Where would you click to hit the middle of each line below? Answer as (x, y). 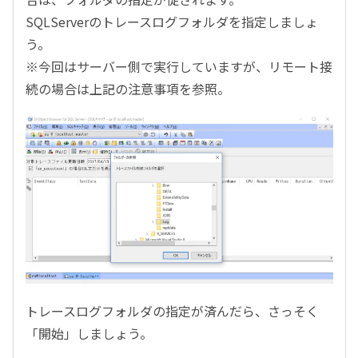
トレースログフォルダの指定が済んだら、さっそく (172, 310)
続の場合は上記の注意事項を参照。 (128, 89)
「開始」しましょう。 (89, 333)
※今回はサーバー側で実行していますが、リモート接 (179, 67)
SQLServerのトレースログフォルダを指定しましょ (172, 22)
